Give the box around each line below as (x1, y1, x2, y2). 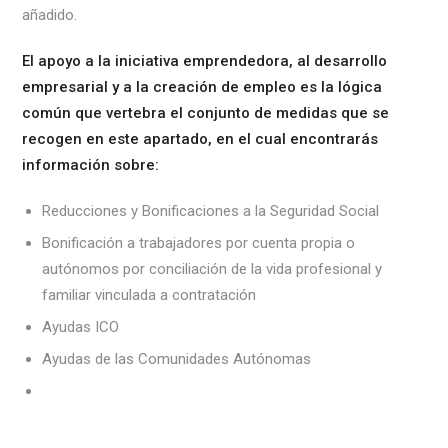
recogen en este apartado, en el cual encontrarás (22, 129, 379, 148)
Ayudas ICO (42, 317, 120, 336)
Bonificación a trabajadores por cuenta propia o (42, 233, 356, 252)
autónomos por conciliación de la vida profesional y (42, 259, 383, 278)
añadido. (22, 5, 78, 24)
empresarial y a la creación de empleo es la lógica (22, 77, 383, 96)
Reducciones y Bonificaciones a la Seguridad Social (42, 201, 380, 220)
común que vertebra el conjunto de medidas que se (22, 103, 390, 122)
